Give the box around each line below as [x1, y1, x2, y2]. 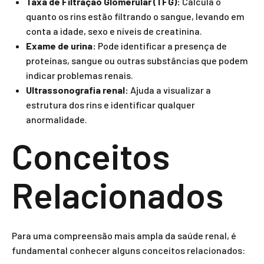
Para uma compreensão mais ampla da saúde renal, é [12, 230, 236, 241]
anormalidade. [26, 114, 87, 125]
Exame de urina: [26, 40, 96, 51]
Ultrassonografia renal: [26, 84, 128, 95]
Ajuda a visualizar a [128, 84, 211, 95]
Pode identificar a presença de [96, 40, 227, 51]
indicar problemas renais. [26, 70, 133, 81]
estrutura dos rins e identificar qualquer [26, 99, 195, 110]
